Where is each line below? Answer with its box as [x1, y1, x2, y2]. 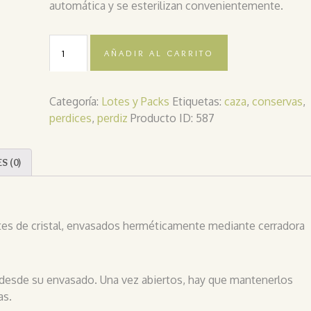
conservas [252, 94, 303, 108]
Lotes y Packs [101, 94, 170, 108]
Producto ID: [131, 110, 196, 125]
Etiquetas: [172, 94, 225, 108]
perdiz [97, 110, 128, 125]
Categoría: [49, 94, 102, 108]
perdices [49, 110, 92, 125]
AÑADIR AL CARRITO [103, 47, 214, 58]
